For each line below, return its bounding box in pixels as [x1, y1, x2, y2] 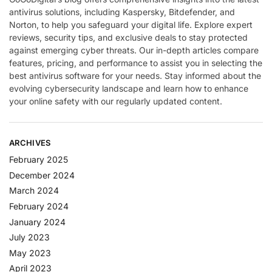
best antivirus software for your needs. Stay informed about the [9, 70, 261, 81]
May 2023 [9, 247, 51, 258]
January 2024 [9, 216, 66, 227]
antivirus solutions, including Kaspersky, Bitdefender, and [9, 6, 235, 17]
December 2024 [9, 169, 75, 180]
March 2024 [9, 185, 59, 196]
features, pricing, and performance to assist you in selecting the [9, 57, 262, 68]
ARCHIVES [9, 137, 51, 148]
